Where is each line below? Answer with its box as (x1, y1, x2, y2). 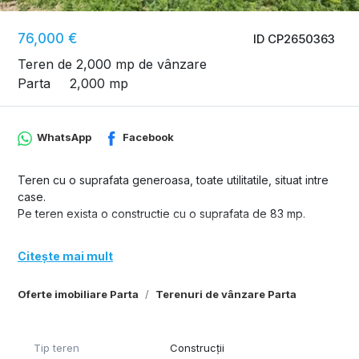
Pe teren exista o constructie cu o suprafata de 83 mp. (18, 206, 305, 220)
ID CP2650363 (253, 31, 335, 47)
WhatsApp (36, 131, 91, 144)
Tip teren (34, 341, 79, 354)
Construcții (170, 341, 224, 354)
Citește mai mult (18, 248, 113, 263)
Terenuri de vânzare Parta (155, 287, 296, 301)
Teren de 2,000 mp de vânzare (18, 56, 207, 73)
